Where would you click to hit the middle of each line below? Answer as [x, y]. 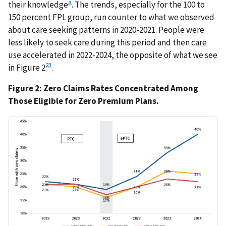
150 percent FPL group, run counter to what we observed [111, 17]
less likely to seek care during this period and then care [107, 42]
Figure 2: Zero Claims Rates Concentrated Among [103, 89]
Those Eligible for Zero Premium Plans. [83, 101]
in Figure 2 [27, 67]
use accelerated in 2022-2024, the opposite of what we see [113, 55]
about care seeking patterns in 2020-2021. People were [106, 30]
